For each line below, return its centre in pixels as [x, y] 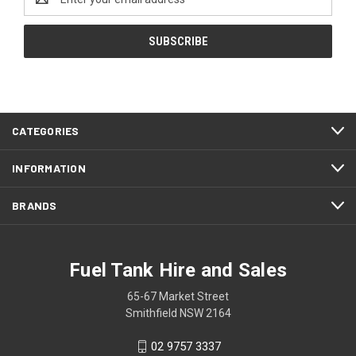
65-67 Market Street [178, 296]
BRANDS [35, 205]
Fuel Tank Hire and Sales [178, 270]
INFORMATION [49, 168]
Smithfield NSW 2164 [178, 313]
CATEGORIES [46, 130]
